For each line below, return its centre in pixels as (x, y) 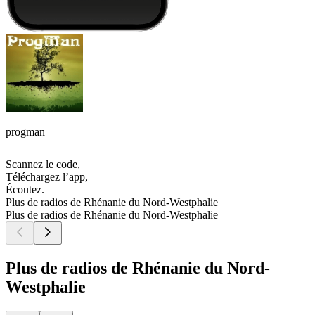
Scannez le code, (43, 165)
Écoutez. (25, 190)
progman (25, 132)
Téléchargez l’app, (47, 177)
